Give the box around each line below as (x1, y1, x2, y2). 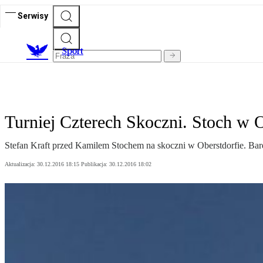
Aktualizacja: (5, 161, 37, 168)
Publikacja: (81, 161, 109, 168)
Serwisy (18, 11, 48, 21)
